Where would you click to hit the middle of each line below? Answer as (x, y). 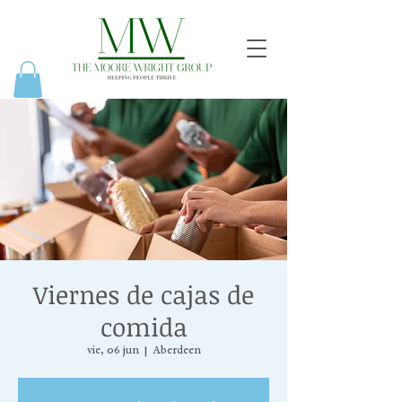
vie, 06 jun (113, 350)
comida (144, 326)
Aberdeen (176, 350)
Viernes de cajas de (144, 294)
